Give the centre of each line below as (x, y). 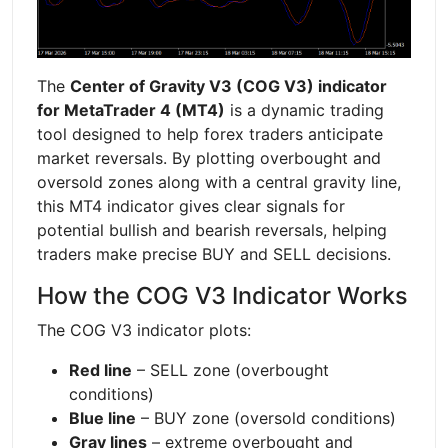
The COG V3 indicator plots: (144, 329)
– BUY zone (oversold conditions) (266, 417)
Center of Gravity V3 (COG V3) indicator (228, 85)
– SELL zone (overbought (230, 369)
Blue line (102, 417)
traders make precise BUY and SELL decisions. (214, 253)
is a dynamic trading (304, 109)
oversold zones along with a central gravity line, (219, 181)
